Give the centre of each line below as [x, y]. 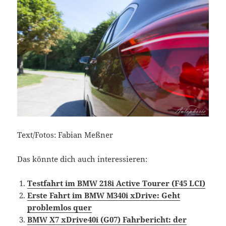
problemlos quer [60, 208]
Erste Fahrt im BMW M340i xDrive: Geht [104, 195]
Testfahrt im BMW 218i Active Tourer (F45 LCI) [117, 183]
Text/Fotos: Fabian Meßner [65, 135]
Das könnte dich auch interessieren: [82, 159]
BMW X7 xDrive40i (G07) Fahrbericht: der [107, 220]
